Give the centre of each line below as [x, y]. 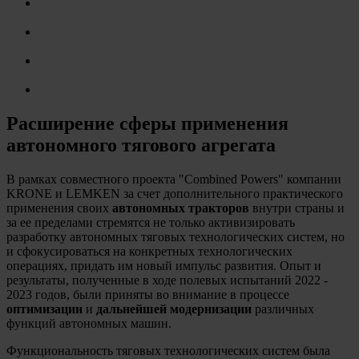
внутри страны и [298, 208]
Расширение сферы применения [147, 123]
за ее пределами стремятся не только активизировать [151, 222]
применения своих [59, 208]
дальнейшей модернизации [175, 309]
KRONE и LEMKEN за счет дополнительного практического [175, 193]
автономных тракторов [182, 208]
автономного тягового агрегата [141, 145]
